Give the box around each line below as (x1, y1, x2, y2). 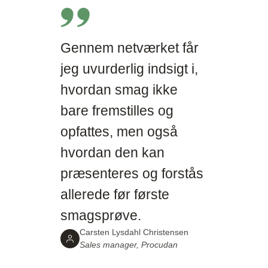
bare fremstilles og (60, 103, 174, 119)
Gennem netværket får (60, 40, 199, 56)
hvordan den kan (60, 145, 165, 161)
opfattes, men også (60, 124, 178, 140)
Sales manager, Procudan (80, 240, 178, 250)
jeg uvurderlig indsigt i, (60, 61, 199, 77)
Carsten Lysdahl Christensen (80, 227, 189, 237)
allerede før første (60, 187, 170, 203)
